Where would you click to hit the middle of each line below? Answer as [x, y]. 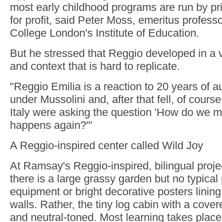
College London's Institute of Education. [105, 33]
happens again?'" [51, 125]
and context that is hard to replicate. [95, 66]
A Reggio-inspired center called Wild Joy [107, 145]
